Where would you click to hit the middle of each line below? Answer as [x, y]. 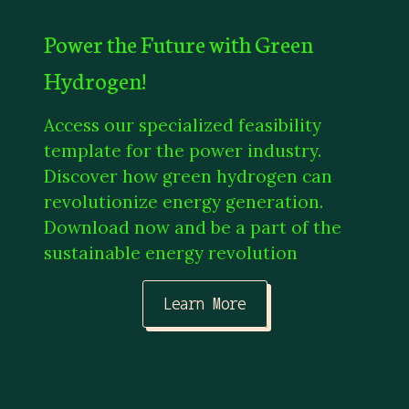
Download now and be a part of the [193, 227]
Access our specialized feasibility [183, 125]
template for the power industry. [183, 150]
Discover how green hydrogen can [188, 176]
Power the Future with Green [178, 42]
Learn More [204, 304]
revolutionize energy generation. [184, 201]
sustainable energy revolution [171, 252]
